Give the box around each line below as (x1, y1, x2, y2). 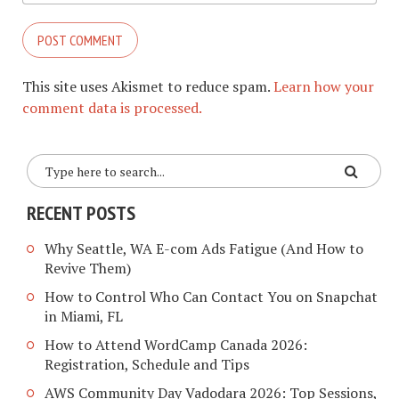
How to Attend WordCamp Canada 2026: (45, 334, 307, 354)
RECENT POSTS (27, 200, 135, 226)
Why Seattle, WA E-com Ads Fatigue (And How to (45, 238, 363, 258)
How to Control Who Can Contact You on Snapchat (45, 286, 378, 306)
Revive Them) (45, 257, 131, 278)
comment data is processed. (22, 98, 202, 118)
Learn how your (273, 77, 374, 97)
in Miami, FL (45, 305, 123, 326)
